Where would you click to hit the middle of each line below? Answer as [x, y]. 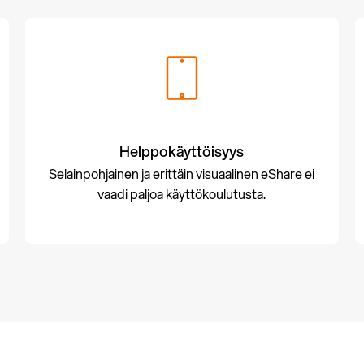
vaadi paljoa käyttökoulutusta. [182, 194]
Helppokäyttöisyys [182, 152]
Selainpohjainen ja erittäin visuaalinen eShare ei [182, 174]
